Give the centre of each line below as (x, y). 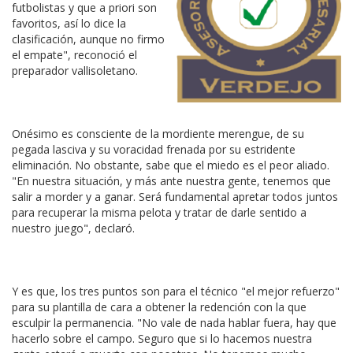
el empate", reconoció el (74, 55)
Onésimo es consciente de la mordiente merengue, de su (158, 134)
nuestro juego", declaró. (73, 228)
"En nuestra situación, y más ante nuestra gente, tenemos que (171, 181)
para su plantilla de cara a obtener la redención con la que (159, 307)
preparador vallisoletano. (75, 71)
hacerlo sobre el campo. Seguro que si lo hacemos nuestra (162, 338)
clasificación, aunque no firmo (88, 39)
